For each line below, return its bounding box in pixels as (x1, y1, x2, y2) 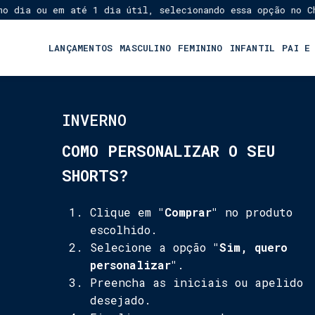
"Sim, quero (213, 240, 288, 255)
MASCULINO (120, 41, 172, 54)
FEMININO (178, 41, 223, 54)
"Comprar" (158, 205, 218, 219)
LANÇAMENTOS (49, 41, 113, 54)
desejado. (90, 292, 151, 307)
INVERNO (62, 110, 127, 130)
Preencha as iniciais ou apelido (90, 275, 303, 290)
